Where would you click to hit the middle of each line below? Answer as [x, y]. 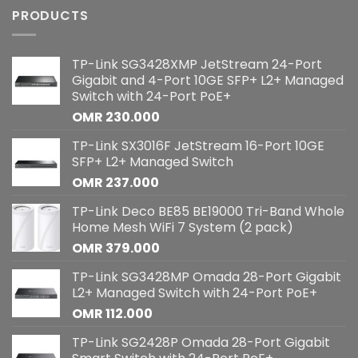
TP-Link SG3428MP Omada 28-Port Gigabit [207, 277]
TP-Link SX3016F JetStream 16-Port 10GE [198, 146]
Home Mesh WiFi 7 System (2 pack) [183, 228]
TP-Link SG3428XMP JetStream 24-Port [197, 65]
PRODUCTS [50, 15]
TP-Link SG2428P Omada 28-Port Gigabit [201, 343]
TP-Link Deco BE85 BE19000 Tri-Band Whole [208, 212]
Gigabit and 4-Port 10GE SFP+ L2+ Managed [208, 81]
